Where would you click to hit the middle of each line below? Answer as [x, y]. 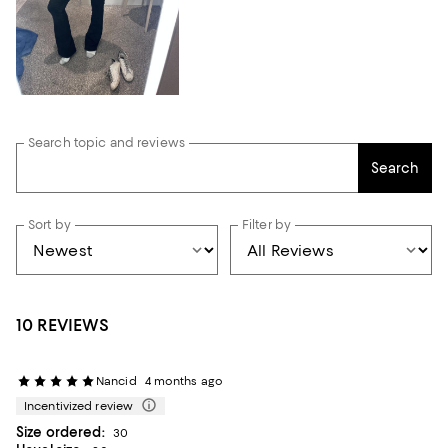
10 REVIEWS [62, 325]
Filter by [267, 225]
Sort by [49, 225]
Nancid [116, 381]
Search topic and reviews [106, 143]
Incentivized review [79, 406]
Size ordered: [60, 432]
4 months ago [183, 381]
